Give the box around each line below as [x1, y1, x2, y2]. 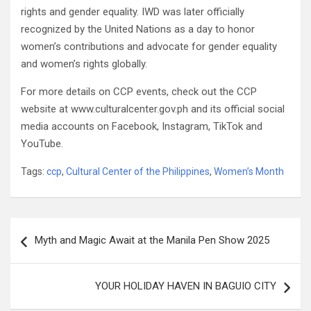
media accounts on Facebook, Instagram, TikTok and [21, 120, 262, 133]
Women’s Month [214, 166, 284, 178]
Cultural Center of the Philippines [66, 166, 210, 178]
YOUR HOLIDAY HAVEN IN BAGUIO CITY [95, 280, 276, 293]
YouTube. [21, 137, 63, 151]
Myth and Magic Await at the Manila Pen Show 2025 [35, 234, 269, 247]
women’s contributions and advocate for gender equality [21, 40, 277, 53]
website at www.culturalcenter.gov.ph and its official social [21, 103, 285, 116]
